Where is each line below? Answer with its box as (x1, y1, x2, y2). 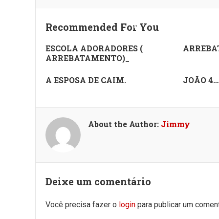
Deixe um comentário (45, 175, 151, 188)
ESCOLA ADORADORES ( (45, 43, 143, 53)
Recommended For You (45, 21, 159, 33)
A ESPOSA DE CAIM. (45, 75, 126, 85)
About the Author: (88, 119, 161, 129)
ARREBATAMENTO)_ (45, 53, 130, 63)
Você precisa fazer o (45, 200, 119, 209)
